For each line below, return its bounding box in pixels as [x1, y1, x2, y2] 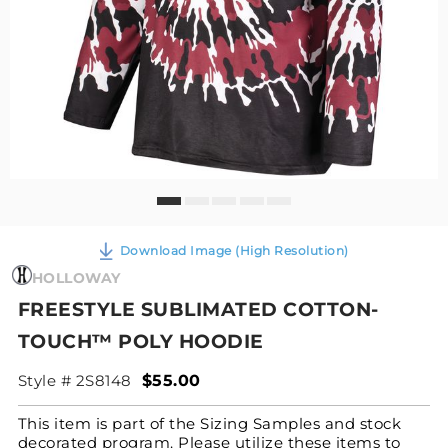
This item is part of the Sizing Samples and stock [17, 413, 402, 433]
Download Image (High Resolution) [119, 242, 349, 258]
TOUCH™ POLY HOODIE [17, 329, 264, 353]
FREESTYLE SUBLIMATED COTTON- [17, 297, 379, 321]
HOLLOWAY [31, 268, 121, 287]
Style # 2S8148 [17, 370, 132, 390]
